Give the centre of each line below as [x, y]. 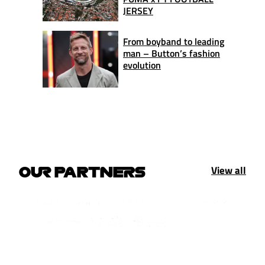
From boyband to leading [174, 41]
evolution [142, 65]
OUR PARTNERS [82, 171]
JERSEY [138, 10]
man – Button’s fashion [172, 53]
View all [229, 170]
